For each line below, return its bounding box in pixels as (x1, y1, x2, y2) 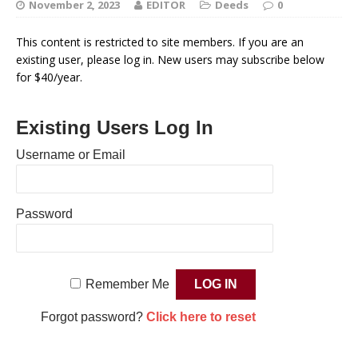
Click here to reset (145, 310, 256, 324)
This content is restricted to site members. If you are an (16, 34, 304, 50)
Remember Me (85, 277, 169, 292)
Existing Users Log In (16, 117, 213, 139)
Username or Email (16, 148, 125, 162)
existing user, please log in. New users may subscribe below (16, 52, 324, 68)
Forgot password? (40, 310, 146, 324)
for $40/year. (16, 70, 82, 86)
